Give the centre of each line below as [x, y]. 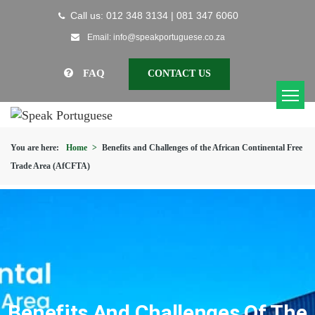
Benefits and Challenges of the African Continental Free [202, 147]
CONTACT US [179, 73]
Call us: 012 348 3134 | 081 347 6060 [154, 16]
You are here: [35, 147]
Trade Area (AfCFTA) [50, 166]
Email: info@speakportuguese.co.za [155, 37]
